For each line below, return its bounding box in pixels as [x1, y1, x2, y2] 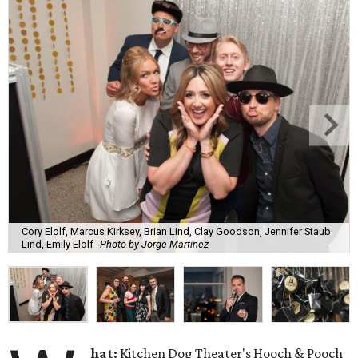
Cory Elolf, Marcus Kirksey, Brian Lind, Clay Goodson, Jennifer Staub [22, 225, 331, 237]
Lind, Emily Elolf [22, 237, 93, 250]
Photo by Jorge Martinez [100, 237, 209, 250]
